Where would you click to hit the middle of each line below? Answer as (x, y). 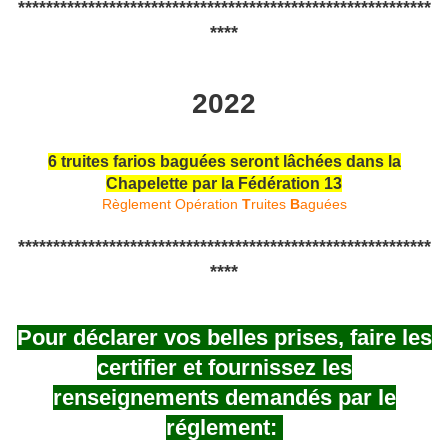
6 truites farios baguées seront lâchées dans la (224, 162)
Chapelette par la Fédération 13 (224, 184)
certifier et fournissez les (224, 367)
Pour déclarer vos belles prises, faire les (224, 337)
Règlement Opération (171, 204)
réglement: (224, 427)
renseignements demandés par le (224, 397)
